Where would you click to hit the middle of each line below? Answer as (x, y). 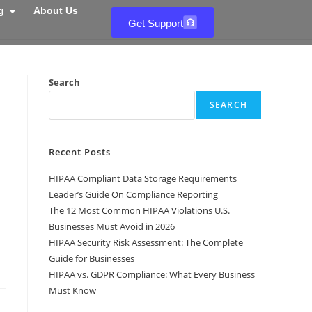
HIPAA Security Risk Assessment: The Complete (146, 242)
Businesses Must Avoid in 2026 (112, 226)
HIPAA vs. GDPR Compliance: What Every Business (152, 274)
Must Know (72, 290)
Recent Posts (80, 152)
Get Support (155, 23)
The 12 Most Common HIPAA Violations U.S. (139, 210)
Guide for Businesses (92, 258)
